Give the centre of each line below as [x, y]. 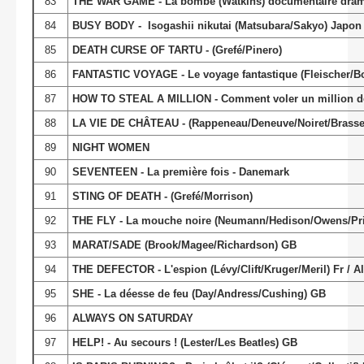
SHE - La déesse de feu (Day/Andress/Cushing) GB [199, 293]
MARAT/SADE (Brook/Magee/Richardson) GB [184, 245]
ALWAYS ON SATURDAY [132, 318]
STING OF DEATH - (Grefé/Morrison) [162, 196]
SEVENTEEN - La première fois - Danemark [180, 171]
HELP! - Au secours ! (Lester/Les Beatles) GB [184, 342]
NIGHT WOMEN [110, 147]
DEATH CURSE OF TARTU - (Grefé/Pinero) [177, 50]
